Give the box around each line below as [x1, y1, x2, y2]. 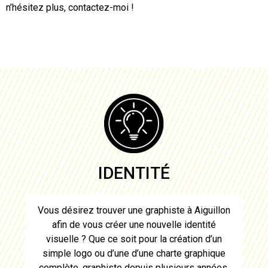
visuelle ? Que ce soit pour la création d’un [46, 233, 222, 245]
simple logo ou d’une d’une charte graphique [42, 247, 226, 259]
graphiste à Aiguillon [145, 204, 230, 216]
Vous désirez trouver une [38, 204, 145, 216]
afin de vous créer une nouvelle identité [52, 218, 216, 230]
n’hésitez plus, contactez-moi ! [6, 2, 134, 14]
